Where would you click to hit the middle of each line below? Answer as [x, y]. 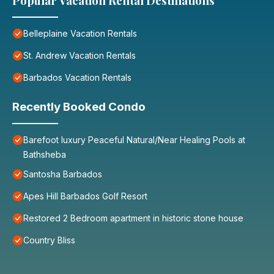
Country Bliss [49, 240]
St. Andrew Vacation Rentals [80, 56]
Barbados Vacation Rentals [77, 78]
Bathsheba [45, 155]
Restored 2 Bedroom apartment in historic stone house [133, 218]
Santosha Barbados [63, 174]
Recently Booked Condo [79, 107]
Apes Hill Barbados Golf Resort [85, 196]
